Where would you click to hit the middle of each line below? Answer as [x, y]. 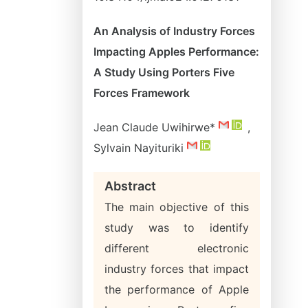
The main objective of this [177, 207]
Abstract [130, 186]
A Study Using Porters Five [164, 72]
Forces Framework [142, 93]
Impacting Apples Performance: [176, 52]
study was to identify [177, 228]
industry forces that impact [177, 269]
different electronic [177, 248]
